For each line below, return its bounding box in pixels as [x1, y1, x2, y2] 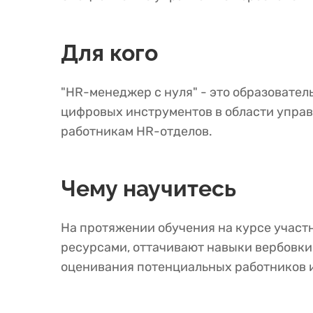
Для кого [61, 40, 158, 66]
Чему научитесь [61, 175, 236, 201]
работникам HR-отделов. [61, 124, 212, 139]
